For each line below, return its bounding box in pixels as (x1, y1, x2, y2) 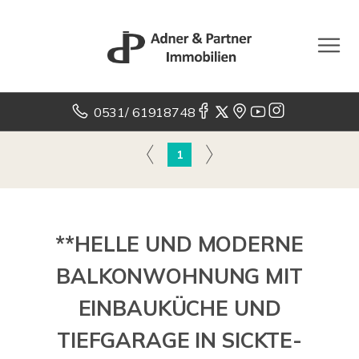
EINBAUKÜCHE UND (78, 295, 281, 321)
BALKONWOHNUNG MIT (56, 263, 303, 289)
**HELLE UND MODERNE (55, 231, 304, 257)
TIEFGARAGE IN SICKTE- (57, 327, 302, 353)
